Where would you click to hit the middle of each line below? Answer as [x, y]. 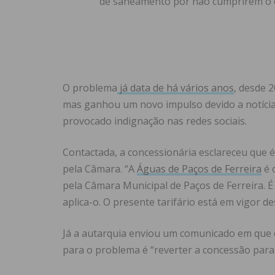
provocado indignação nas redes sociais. [155, 121]
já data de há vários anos [176, 88]
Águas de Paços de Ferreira [199, 169]
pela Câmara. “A [100, 169]
